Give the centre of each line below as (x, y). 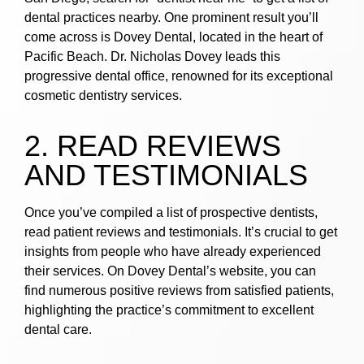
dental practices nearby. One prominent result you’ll (171, 18)
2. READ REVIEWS (153, 146)
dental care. (58, 330)
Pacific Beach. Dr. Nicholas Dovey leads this (152, 57)
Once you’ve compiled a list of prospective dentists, (171, 213)
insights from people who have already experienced (173, 252)
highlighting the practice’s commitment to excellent (169, 310)
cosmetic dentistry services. (103, 96)
